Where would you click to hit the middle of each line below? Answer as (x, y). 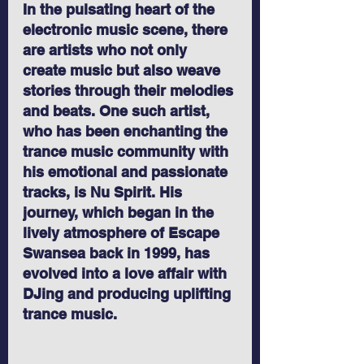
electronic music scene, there (127, 30)
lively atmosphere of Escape (123, 233)
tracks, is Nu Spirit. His (104, 193)
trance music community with (128, 152)
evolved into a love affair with (127, 274)
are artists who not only (107, 50)
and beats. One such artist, (118, 111)
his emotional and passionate (127, 172)
